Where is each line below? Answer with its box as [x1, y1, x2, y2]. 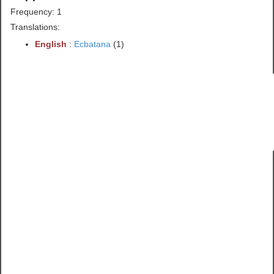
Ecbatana [74, 39, 111, 49]
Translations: [10, 21, 61, 32]
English [35, 39, 67, 49]
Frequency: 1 [10, 6, 62, 17]
